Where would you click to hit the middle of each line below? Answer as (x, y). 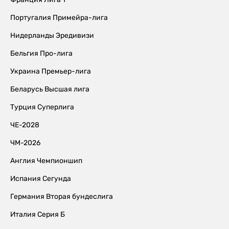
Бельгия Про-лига (41, 53)
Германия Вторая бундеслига (62, 197)
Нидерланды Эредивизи (52, 36)
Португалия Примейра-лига (59, 18)
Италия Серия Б (38, 214)
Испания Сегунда (41, 179)
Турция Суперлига (42, 107)
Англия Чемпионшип (46, 161)
